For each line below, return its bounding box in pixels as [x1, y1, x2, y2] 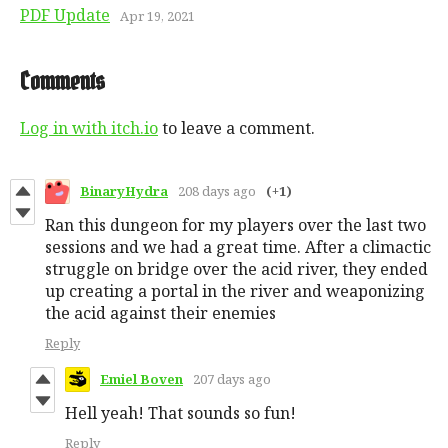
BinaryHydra [80, 182, 168, 201]
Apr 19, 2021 [120, 7, 195, 26]
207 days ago [193, 370, 271, 389]
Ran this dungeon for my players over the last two [45, 213, 426, 236]
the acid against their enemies [45, 301, 276, 324]
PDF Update [20, 3, 110, 26]
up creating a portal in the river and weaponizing [45, 279, 425, 302]
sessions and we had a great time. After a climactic [45, 235, 431, 258]
